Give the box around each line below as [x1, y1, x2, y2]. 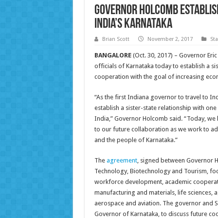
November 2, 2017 [147, 36, 193, 43]
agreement [106, 157, 137, 164]
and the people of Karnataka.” [94, 136, 178, 144]
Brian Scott [102, 36, 129, 43]
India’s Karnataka [94, 18, 172, 32]
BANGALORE [94, 52, 131, 59]
